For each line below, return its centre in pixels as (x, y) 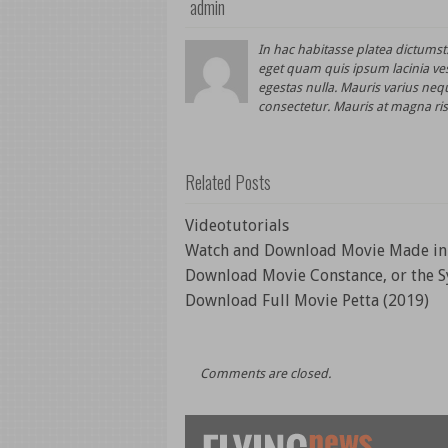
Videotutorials (236, 225)
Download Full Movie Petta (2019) (306, 300)
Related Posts (227, 182)
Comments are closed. (265, 373)
